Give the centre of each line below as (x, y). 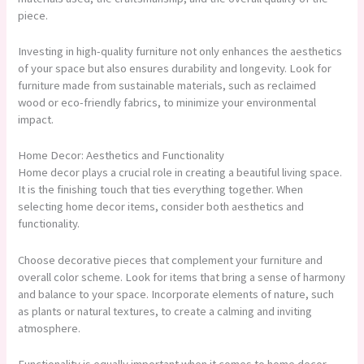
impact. (36, 120)
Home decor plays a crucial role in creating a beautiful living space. (180, 173)
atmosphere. (50, 328)
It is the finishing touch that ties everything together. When (161, 190)
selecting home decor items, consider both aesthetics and (161, 207)
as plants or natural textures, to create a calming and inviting (165, 311)
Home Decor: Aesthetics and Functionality (121, 156)
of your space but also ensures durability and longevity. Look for (175, 69)
